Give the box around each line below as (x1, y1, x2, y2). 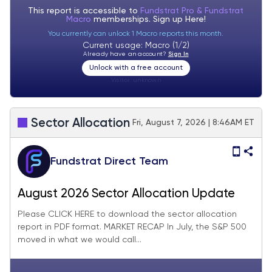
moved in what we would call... (18, 236, 141, 244)
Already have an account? (83, 50, 168, 57)
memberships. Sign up (93, 15, 185, 24)
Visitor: (110, 76, 134, 83)
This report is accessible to (28, 6, 141, 15)
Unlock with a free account (89, 64, 183, 72)
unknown (134, 76, 161, 83)
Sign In (168, 50, 189, 57)
